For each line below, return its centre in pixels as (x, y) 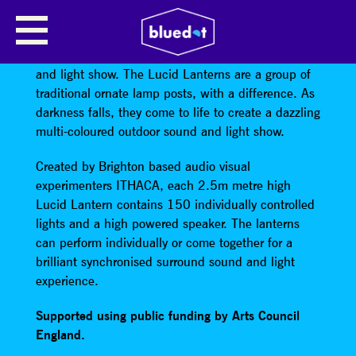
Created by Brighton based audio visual (143, 166)
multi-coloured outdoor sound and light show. (160, 132)
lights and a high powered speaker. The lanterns (167, 224)
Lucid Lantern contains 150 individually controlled (175, 205)
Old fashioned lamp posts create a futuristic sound (174, 55)
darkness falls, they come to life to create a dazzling (178, 112)
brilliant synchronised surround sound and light (165, 262)
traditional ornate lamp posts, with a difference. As (175, 93)
